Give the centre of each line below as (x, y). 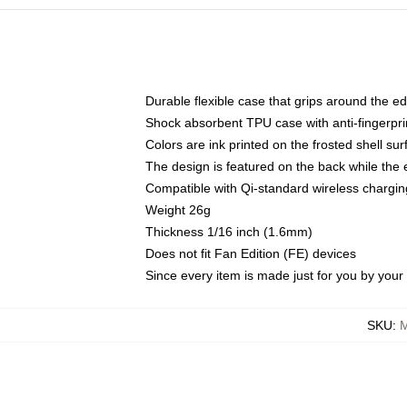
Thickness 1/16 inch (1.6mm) (229, 232)
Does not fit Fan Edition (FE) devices (251, 253)
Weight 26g (178, 210)
